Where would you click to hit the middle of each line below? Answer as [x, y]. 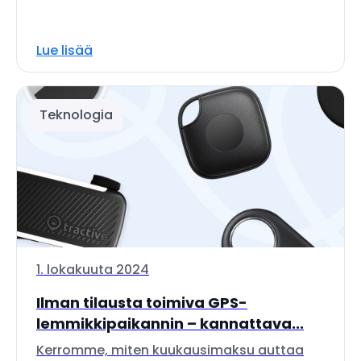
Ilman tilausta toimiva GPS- [142, 303]
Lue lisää [64, 50]
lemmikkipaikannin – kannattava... [170, 324]
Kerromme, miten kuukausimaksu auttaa [170, 350]
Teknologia [76, 115]
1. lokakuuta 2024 [93, 270]
